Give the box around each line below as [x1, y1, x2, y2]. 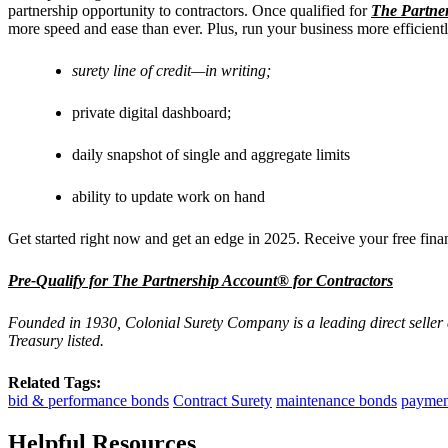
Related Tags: [8, 373, 101, 391]
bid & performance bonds [8, 391, 169, 409]
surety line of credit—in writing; [72, 61, 271, 79]
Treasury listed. [8, 331, 108, 349]
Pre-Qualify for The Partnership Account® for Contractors [8, 271, 393, 289]
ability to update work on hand [72, 187, 265, 205]
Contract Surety [173, 391, 272, 409]
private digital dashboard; [72, 103, 231, 121]
